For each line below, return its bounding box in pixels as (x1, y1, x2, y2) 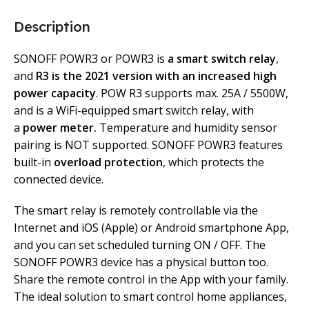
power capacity (14, 86, 96, 101)
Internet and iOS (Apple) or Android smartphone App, (14, 220, 289, 236)
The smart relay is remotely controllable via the (14, 203, 258, 219)
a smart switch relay (168, 51, 276, 67)
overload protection (54, 154, 163, 170)
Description (14, 18, 90, 36)
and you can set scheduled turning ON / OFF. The (14, 237, 266, 253)
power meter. (23, 120, 97, 136)
